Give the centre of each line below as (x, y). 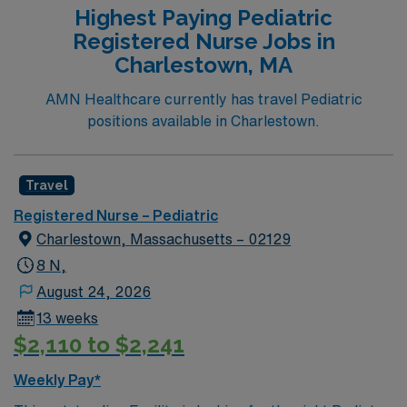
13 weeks (68, 318)
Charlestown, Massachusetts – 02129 (164, 239)
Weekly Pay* (57, 379)
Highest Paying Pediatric (203, 17)
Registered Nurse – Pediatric (116, 215)
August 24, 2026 (94, 292)
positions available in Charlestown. (203, 121)
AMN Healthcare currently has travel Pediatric (203, 99)
